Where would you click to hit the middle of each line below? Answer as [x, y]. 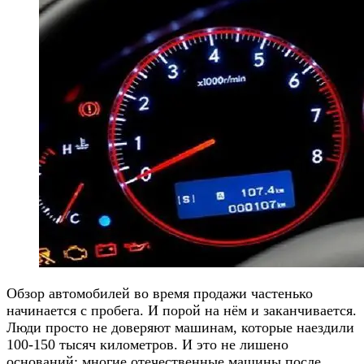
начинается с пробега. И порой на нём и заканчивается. [182, 310]
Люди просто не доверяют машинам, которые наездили [180, 327]
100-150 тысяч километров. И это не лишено [147, 344]
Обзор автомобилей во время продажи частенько [160, 293]
